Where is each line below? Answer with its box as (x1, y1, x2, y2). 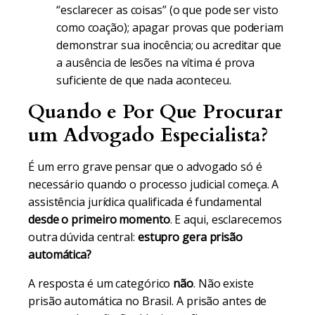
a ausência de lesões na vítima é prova (56, 55, 255, 70)
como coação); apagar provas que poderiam (56, 20, 283, 35)
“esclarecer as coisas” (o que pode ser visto (56, 2, 278, 18)
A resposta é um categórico (28, 276, 174, 291)
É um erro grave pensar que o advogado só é (28, 159, 262, 174)
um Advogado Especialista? (28, 122, 269, 148)
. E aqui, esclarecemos (169, 212, 282, 227)
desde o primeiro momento (28, 212, 170, 227)
